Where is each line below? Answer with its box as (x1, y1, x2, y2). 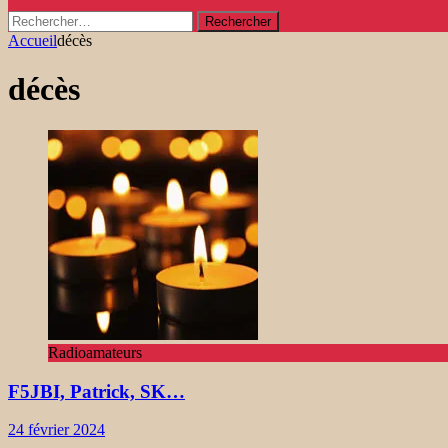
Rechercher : (7, 10, 87, 27)
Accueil (8, 32, 57, 49)
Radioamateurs (48, 343, 142, 361)
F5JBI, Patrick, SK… (8, 380, 185, 402)
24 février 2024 (8, 421, 105, 439)
